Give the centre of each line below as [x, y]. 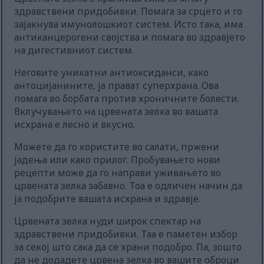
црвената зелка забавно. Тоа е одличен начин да [128, 186]
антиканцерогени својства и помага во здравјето [130, 37]
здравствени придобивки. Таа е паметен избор [126, 234]
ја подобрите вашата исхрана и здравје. [108, 199]
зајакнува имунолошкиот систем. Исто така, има [129, 24]
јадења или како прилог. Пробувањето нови [118, 160]
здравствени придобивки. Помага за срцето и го [128, 11]
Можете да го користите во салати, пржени [117, 147]
